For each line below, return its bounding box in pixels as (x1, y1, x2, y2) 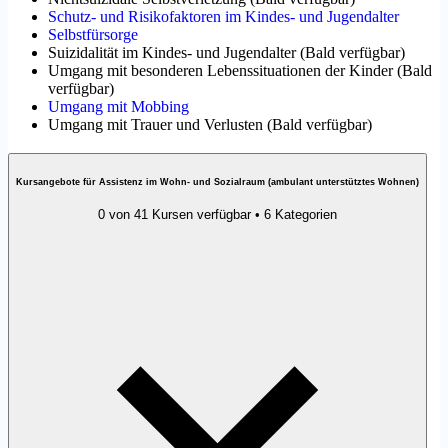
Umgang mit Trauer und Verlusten (48, 116, 263, 134)
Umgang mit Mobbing (48, 98, 189, 116)
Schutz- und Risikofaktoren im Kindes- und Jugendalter (48, 8, 399, 26)
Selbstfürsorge (48, 26, 138, 44)
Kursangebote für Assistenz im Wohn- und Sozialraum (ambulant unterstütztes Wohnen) (16, 176, 419, 187)
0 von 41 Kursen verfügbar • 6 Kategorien (98, 207, 337, 223)
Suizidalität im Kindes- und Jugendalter (48, 44, 296, 62)
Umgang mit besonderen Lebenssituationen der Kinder (48, 62, 393, 80)
